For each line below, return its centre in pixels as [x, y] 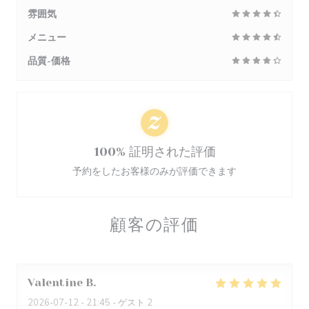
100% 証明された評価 [154, 152]
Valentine [55, 282]
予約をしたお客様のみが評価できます [154, 171]
